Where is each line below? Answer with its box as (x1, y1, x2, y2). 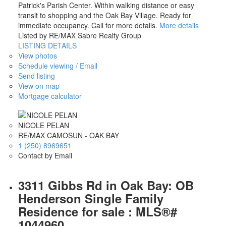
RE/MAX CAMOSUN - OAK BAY (18, 130, 119, 141)
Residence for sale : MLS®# (18, 203, 177, 220)
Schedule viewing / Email (18, 61, 97, 71)
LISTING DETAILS (18, 40, 77, 51)
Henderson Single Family (18, 190, 163, 207)
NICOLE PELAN (18, 120, 69, 131)
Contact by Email (18, 150, 72, 161)
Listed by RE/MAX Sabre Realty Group (18, 30, 141, 41)
